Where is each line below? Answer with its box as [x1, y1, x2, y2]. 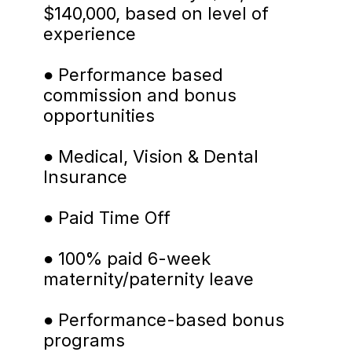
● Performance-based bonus [43, 310, 284, 330]
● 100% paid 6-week [43, 248, 211, 269]
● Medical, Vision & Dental [43, 146, 258, 167]
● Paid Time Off [43, 207, 170, 228]
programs [43, 330, 125, 350]
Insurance [43, 167, 127, 187]
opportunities [43, 105, 155, 126]
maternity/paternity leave [43, 269, 254, 289]
